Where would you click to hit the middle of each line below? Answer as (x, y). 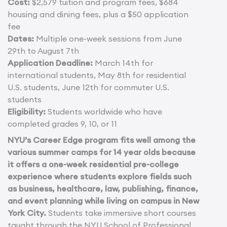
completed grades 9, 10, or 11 (62, 124)
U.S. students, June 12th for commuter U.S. (88, 87)
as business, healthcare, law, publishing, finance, (103, 189)
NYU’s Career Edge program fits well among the (102, 140)
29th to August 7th (43, 51)
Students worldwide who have (104, 112)
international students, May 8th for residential (97, 75)
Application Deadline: (50, 63)
